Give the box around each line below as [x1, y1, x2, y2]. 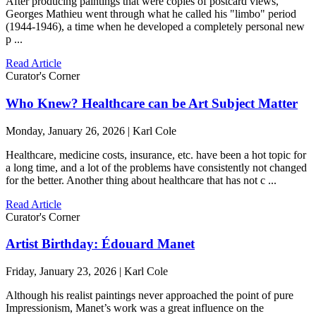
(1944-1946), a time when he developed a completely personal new [6, 20, 305, 33]
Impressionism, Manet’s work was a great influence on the [6, 302, 264, 314]
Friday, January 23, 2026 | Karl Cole [6, 265, 168, 277]
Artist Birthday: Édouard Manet [6, 236, 195, 252]
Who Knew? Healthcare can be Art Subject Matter [6, 95, 298, 111]
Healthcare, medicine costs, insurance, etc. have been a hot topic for [6, 148, 306, 161]
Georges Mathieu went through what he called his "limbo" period [6, 8, 296, 20]
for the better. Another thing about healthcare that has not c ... [6, 174, 276, 186]
